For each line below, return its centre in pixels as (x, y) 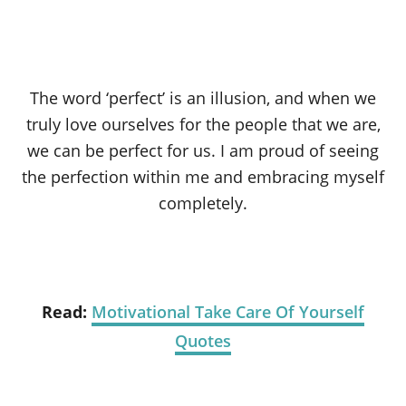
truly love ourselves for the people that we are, (203, 124)
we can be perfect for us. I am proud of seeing (203, 150)
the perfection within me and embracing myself (203, 176)
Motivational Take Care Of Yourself (228, 311)
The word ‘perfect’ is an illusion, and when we (203, 97)
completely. (203, 203)
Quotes (203, 340)
